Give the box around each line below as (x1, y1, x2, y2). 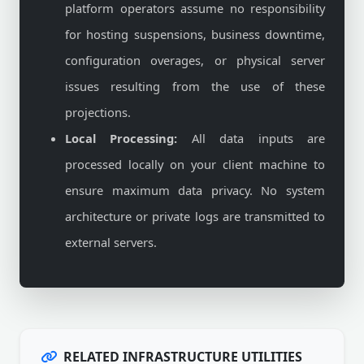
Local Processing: (65, 130, 178, 146)
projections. (65, 104, 131, 120)
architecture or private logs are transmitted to (65, 208, 325, 224)
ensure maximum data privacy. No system (65, 182, 325, 198)
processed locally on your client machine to (65, 156, 325, 172)
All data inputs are (177, 130, 326, 146)
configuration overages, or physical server (65, 52, 325, 68)
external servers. (65, 234, 157, 250)
